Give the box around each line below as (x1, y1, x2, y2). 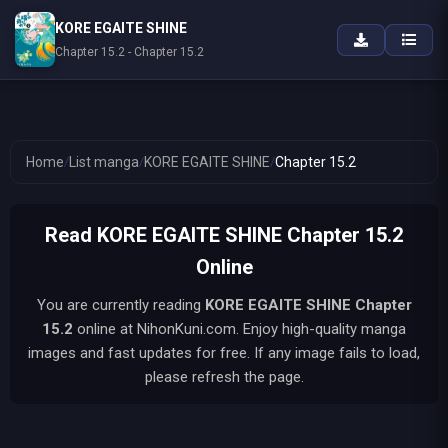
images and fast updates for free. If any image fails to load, (28, 344, 420, 362)
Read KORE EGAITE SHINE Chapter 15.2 (45, 223, 403, 247)
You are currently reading (36, 296, 205, 314)
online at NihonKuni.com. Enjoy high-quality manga (73, 320, 406, 338)
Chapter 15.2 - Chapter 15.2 (55, 45, 204, 59)
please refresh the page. (144, 368, 304, 386)
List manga (69, 154, 139, 170)
